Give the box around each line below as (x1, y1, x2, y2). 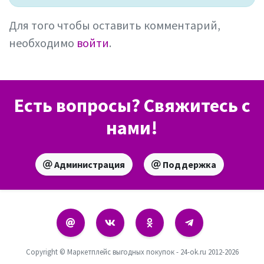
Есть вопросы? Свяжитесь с (14, 94, 250, 117)
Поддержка (161, 159, 216, 170)
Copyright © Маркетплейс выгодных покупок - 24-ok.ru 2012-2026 (25, 247, 239, 256)
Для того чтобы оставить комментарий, (9, 18, 220, 32)
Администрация (52, 159, 125, 170)
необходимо (9, 35, 77, 50)
